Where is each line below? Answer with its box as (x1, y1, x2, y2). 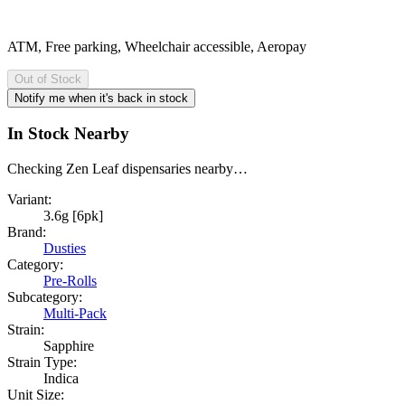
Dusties (43, 240, 86, 256)
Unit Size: (7, 386, 64, 402)
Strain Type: (7, 353, 77, 370)
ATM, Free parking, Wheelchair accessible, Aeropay (7, 38, 306, 54)
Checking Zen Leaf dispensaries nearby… (7, 160, 248, 176)
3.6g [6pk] (43, 207, 103, 223)
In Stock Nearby (7, 124, 129, 144)
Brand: (7, 223, 46, 240)
